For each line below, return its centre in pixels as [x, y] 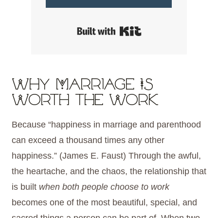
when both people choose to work [104, 187]
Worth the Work [85, 101]
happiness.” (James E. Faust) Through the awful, [106, 156]
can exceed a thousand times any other [88, 140]
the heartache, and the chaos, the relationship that [109, 172]
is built [25, 187]
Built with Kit [165, 30]
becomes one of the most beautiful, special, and [104, 203]
